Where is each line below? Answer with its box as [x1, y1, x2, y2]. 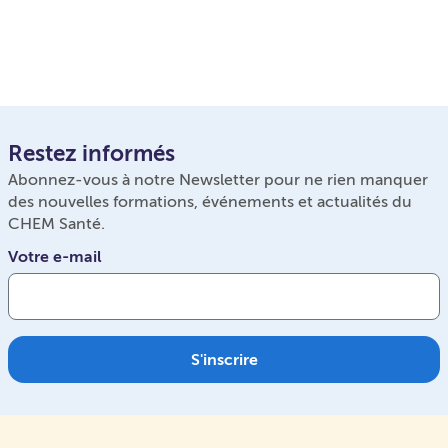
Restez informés [8, 140, 175, 168]
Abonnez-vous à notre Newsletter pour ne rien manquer [8, 170, 428, 190]
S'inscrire [190, 349, 258, 369]
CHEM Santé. [8, 214, 105, 234]
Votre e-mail [8, 247, 102, 267]
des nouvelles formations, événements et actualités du [8, 192, 412, 212]
